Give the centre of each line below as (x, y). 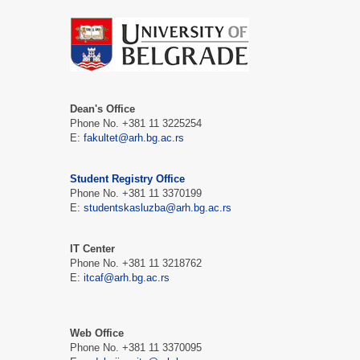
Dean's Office (102, 109)
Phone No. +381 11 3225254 (136, 124)
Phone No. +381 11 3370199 (136, 194)
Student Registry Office (127, 179)
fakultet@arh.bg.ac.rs (134, 138)
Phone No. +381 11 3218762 (136, 264)
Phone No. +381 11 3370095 (136, 348)
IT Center (92, 249)
